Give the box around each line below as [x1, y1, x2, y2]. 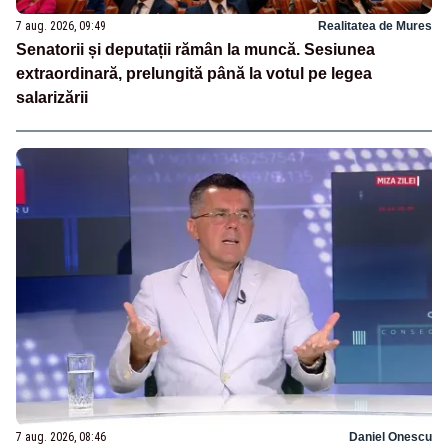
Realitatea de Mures [318, 19, 432, 34]
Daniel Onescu [349, 429, 432, 444]
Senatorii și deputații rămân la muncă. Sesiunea [16, 41, 375, 59]
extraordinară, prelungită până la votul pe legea [16, 65, 372, 83]
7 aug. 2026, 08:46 [16, 429, 106, 444]
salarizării [16, 89, 88, 107]
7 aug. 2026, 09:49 [16, 19, 106, 34]
